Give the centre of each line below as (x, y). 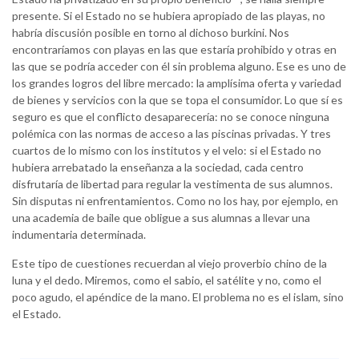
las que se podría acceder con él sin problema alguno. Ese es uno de (179, 67)
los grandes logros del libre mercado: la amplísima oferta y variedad (177, 83)
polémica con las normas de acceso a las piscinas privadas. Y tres (171, 134)
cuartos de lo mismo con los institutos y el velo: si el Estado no (167, 151)
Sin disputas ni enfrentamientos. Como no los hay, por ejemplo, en (175, 201)
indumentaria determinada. (79, 235)
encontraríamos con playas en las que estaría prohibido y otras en (174, 50)
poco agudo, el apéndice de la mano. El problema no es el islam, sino (178, 297)
